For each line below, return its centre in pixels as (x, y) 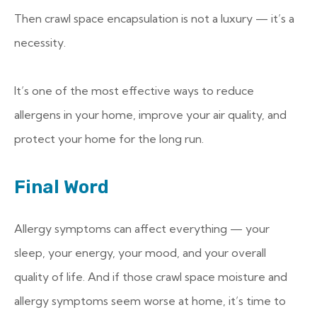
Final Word (62, 187)
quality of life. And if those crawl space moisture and (151, 277)
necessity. (40, 42)
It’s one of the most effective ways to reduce (134, 91)
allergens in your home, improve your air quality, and (150, 115)
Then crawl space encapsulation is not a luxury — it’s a (154, 18)
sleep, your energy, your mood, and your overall (140, 253)
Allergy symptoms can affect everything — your (142, 229)
